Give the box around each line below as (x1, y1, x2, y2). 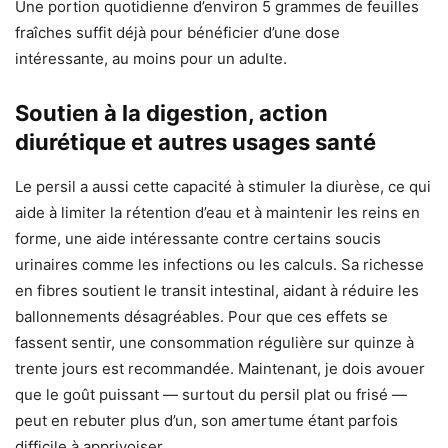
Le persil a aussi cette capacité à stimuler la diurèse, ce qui (15, 177, 431, 197)
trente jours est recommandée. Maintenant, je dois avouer (15, 359, 425, 379)
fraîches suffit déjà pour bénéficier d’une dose (15, 23, 340, 43)
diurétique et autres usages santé (15, 129, 376, 156)
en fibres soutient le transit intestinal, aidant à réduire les (15, 281, 419, 301)
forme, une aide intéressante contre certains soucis (15, 229, 381, 249)
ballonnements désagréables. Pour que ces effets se (15, 307, 388, 327)
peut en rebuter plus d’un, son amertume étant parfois (15, 411, 398, 431)
